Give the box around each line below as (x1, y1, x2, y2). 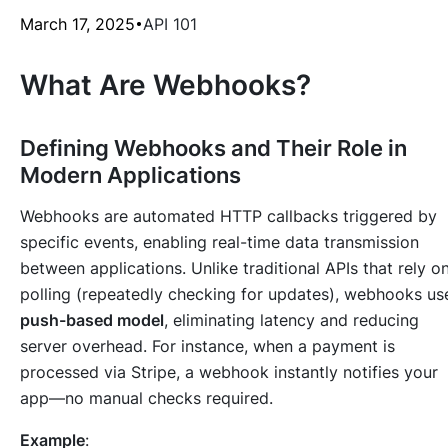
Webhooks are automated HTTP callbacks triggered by (20, 206, 437, 227)
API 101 (143, 13, 197, 34)
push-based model (20, 310, 164, 331)
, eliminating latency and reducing (164, 310, 419, 331)
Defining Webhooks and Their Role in (20, 135, 407, 162)
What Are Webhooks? (20, 67, 311, 102)
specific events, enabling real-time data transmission (20, 232, 419, 253)
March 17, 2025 (20, 13, 135, 34)
